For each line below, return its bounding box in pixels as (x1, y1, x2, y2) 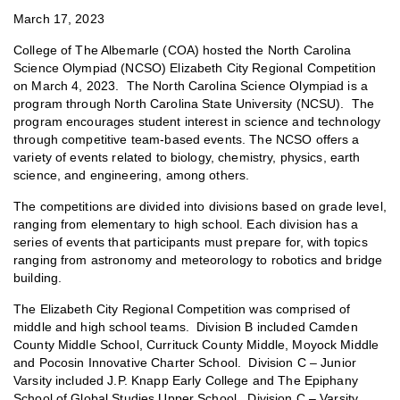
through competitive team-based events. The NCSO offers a (13, 133, 360, 147)
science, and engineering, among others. (13, 169, 250, 183)
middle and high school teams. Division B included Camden (13, 321, 358, 335)
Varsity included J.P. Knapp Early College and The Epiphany (13, 374, 358, 388)
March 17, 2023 (13, 12, 104, 27)
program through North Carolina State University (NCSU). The (13, 97, 375, 112)
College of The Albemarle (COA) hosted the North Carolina (13, 44, 352, 58)
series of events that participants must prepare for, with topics (13, 236, 368, 250)
